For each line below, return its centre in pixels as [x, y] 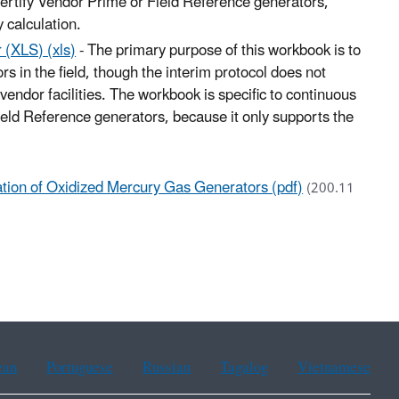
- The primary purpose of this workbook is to [219, 51]
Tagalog [244, 368]
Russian [167, 368]
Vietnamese [334, 368]
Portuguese [80, 368]
